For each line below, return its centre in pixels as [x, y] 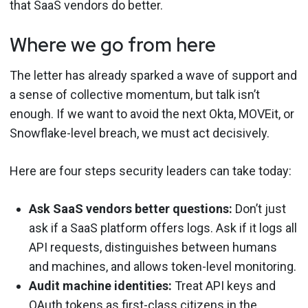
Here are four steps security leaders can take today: [151, 171]
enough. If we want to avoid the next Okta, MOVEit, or [152, 114]
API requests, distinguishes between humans [153, 247]
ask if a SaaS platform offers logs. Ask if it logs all [163, 228]
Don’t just [259, 209]
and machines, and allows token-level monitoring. [163, 266]
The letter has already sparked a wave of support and [153, 75]
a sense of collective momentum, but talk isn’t [135, 95]
